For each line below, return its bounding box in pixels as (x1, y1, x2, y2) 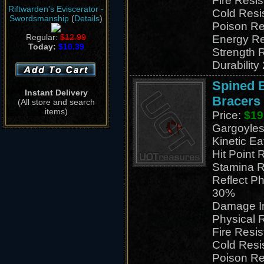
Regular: (26, 32, 60, 42)
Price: (212, 109, 244, 121)
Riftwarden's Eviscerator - (8, 4, 104, 14)
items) (44, 107, 68, 116)
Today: (28, 42, 58, 51)
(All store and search (17, 97, 95, 107)
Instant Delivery (24, 88, 88, 97)
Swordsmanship (9, 14, 69, 23)
